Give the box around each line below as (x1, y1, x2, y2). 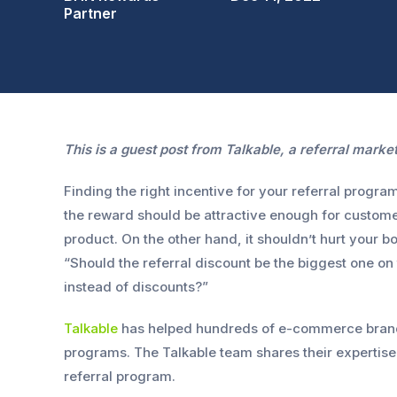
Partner (64, 4, 117, 22)
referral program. (64, 368, 179, 385)
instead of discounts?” (64, 278, 208, 295)
